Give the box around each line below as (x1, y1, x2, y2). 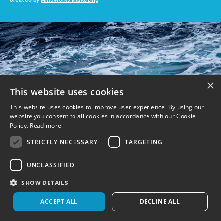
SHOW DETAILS (21, 179, 69, 187)
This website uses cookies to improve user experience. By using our (10, 103, 204, 111)
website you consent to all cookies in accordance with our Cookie (10, 112, 196, 120)
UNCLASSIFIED (27, 160, 74, 169)
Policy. (10, 121, 30, 130)
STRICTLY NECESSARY (27, 137, 98, 146)
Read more (30, 121, 62, 130)
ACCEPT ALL (40, 197, 78, 206)
